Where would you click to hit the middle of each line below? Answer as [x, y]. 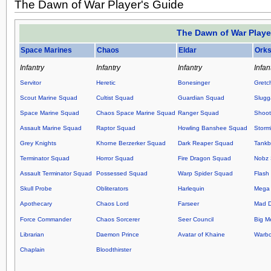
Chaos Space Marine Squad [135, 113]
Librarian [32, 234]
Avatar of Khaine [201, 234]
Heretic [106, 83]
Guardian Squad [201, 98]
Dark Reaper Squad [205, 143]
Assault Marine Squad [51, 128]
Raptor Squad [116, 128]
